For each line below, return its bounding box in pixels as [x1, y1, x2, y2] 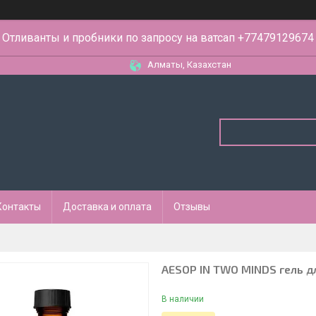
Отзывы [174, 201, 210, 212]
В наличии [162, 294, 204, 304]
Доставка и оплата [63, 201, 152, 212]
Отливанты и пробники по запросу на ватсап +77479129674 [2, 31, 314, 44]
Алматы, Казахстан [147, 59, 231, 70]
